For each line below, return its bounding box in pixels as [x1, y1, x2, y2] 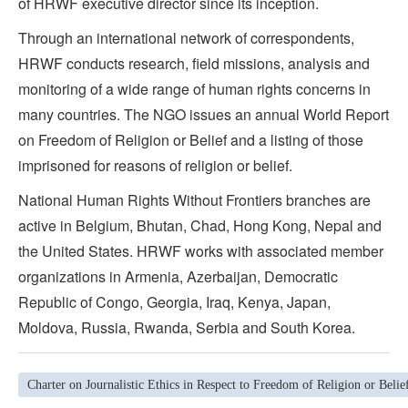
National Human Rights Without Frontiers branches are [18, 189, 371, 210]
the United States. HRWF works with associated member [18, 240, 383, 261]
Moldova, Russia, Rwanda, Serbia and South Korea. [18, 316, 355, 338]
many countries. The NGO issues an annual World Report [18, 103, 389, 125]
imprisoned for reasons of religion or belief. [18, 154, 292, 176]
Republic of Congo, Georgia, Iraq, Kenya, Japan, [18, 291, 331, 312]
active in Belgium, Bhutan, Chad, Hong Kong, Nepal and [18, 214, 382, 236]
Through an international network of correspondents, [18, 26, 354, 48]
